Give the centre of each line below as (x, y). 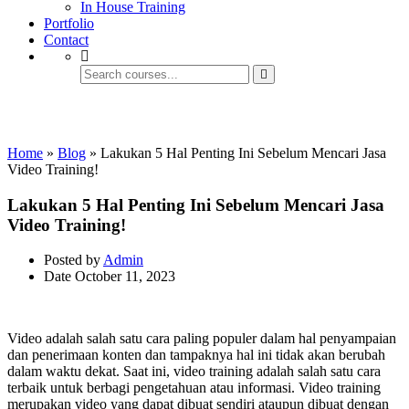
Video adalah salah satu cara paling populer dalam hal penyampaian (202, 339)
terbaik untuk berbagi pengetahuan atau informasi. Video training (194, 388)
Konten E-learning (95, 114)
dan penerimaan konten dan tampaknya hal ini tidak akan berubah (196, 355)
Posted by (72, 260)
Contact (66, 40)
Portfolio (69, 23)
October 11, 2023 (125, 277)
